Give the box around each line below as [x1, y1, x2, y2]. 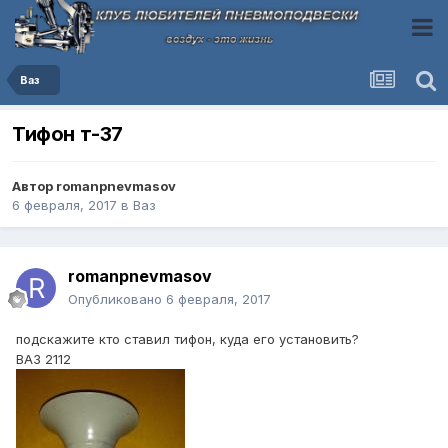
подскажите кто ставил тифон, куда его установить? [16, 331, 359, 348]
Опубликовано [68, 291, 166, 308]
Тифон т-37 [12, 122, 123, 147]
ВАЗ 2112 [16, 351, 71, 368]
